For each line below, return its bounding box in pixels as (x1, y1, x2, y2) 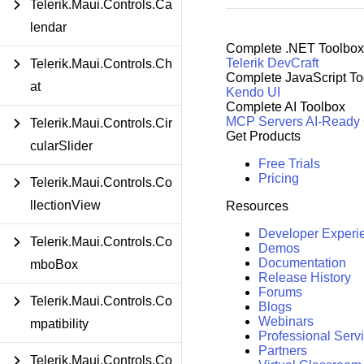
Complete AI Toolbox (225, 100, 345, 115)
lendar (30, 20, 67, 34)
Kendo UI (225, 85, 280, 100)
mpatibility (30, 317, 89, 331)
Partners (258, 344, 307, 358)
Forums (258, 285, 302, 300)
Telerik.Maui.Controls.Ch (30, 57, 172, 71)
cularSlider (30, 139, 93, 153)
